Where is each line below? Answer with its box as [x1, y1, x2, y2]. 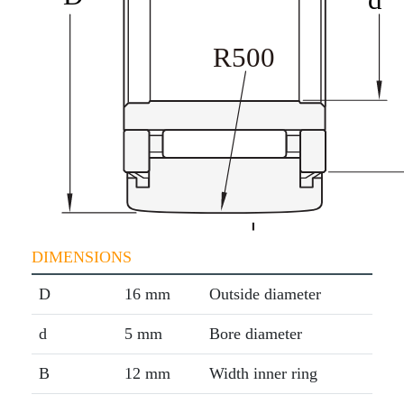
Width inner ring [208, 364, 317, 383]
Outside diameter [208, 285, 321, 304]
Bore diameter [208, 325, 302, 344]
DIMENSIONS [31, 248, 132, 267]
